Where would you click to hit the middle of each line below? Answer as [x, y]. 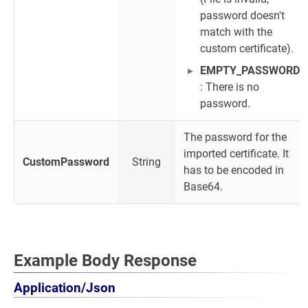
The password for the [235, 137]
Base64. [203, 187]
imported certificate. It [236, 154]
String [146, 162]
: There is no [230, 87]
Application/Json [65, 288]
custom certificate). [247, 48]
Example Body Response [105, 261]
